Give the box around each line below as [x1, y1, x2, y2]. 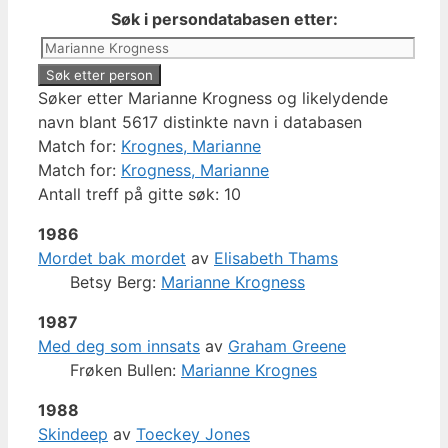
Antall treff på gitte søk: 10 [38, 183, 241, 204]
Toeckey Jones [136, 423, 250, 444]
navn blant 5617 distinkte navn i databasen [38, 111, 362, 132]
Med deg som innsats [38, 335, 200, 356]
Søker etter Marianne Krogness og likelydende [38, 87, 388, 108]
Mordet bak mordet [38, 247, 186, 268]
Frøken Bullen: [70, 359, 181, 380]
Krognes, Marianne [121, 135, 261, 156]
